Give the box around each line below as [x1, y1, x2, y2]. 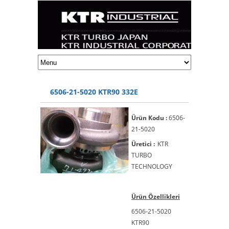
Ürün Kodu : [131, 113, 167, 122]
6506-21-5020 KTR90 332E [50, 87, 138, 97]
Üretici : [131, 140, 155, 148]
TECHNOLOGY [131, 162, 172, 171]
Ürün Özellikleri [131, 192, 180, 201]
